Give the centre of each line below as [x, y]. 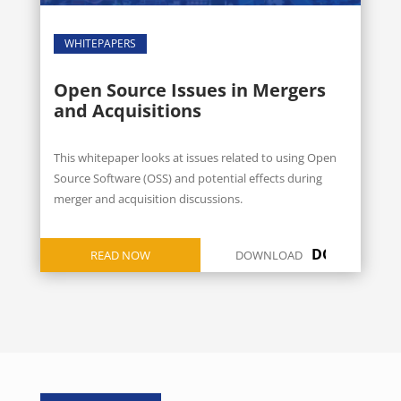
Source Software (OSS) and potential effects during [188, 179]
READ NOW [120, 256]
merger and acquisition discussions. [148, 199]
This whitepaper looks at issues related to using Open [195, 158]
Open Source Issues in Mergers [189, 90]
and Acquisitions [127, 111]
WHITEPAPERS [100, 44]
